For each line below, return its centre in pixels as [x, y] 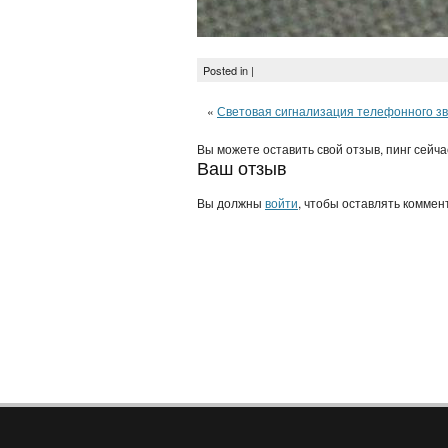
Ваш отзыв [242, 167]
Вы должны [231, 202]
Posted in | [228, 70]
